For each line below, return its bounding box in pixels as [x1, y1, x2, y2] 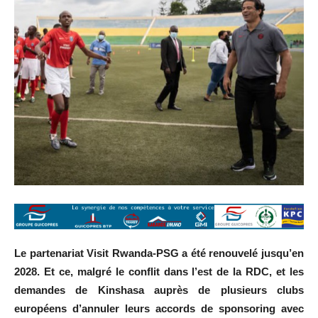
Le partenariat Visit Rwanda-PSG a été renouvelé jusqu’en [14, 247, 304, 260]
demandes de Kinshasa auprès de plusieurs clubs [14, 284, 304, 297]
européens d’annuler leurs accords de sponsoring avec [14, 302, 304, 315]
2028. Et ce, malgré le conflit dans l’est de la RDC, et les [14, 265, 304, 278]
